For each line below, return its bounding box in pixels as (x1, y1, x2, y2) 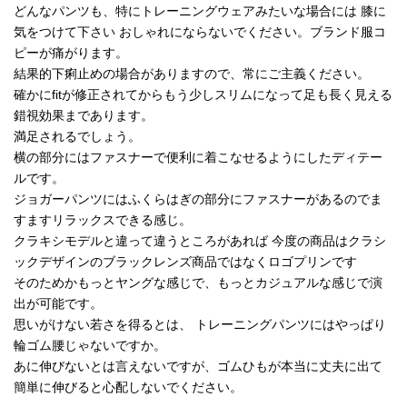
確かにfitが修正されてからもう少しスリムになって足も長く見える (14, 86, 392, 102)
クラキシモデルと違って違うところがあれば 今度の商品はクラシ (14, 233, 386, 248)
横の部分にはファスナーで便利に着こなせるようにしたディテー (14, 149, 382, 164)
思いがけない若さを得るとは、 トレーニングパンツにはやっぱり (14, 316, 386, 332)
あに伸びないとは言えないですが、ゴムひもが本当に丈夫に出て (14, 358, 382, 373)
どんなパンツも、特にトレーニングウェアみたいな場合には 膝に (14, 3, 386, 18)
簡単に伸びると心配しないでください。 (14, 379, 243, 394)
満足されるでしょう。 (14, 128, 141, 144)
